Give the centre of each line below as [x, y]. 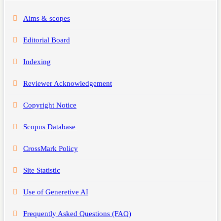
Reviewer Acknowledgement [68, 83]
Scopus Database [49, 127]
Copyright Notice [50, 105]
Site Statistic [42, 170]
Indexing [37, 61]
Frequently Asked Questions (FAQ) [77, 213]
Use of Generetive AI [56, 192]
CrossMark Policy [51, 148]
